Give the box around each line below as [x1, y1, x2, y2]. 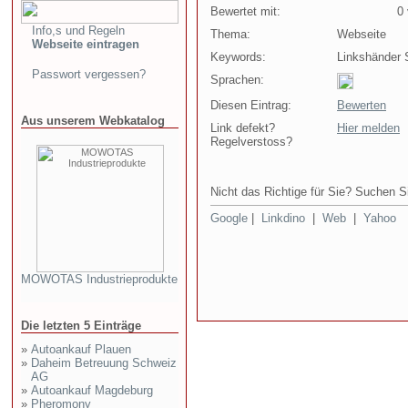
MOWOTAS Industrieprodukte [21, 272, 178, 286]
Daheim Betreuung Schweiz [31, 356, 177, 370]
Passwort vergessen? [32, 67, 146, 81]
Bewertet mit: [210, 5, 280, 18]
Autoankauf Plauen [31, 342, 131, 356]
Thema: [210, 27, 250, 41]
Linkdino [261, 211, 305, 225]
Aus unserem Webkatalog [21, 114, 165, 127]
